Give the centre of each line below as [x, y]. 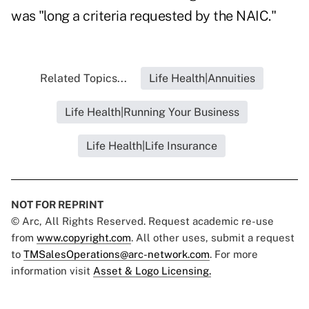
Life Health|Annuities [202, 79]
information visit [52, 271]
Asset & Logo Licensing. [152, 271]
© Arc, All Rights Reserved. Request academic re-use [142, 221]
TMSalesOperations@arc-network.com [117, 255]
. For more [234, 255]
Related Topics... [83, 79]
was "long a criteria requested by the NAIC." [143, 16]
